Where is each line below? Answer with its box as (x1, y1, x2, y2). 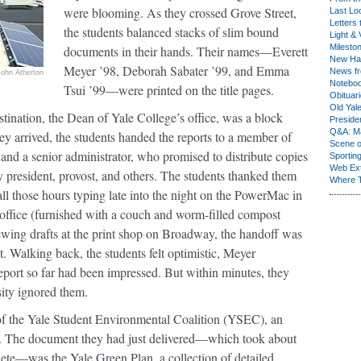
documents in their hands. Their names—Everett (64, 43, 308, 60)
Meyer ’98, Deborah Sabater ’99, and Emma (64, 62, 289, 79)
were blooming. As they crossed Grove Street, (64, 4, 297, 21)
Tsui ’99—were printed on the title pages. (64, 81, 274, 98)
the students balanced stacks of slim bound (64, 23, 279, 40)
